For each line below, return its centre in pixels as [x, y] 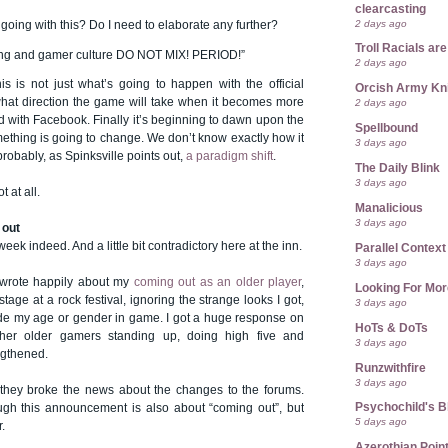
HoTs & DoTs [391, 327]
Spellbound [386, 128]
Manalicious [389, 207]
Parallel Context [400, 247]
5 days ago [381, 422]
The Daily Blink [397, 168]
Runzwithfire [390, 367]
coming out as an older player [217, 281]
